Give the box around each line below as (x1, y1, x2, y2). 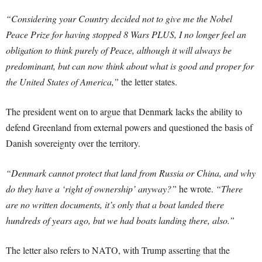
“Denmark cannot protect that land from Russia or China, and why (6, 167, 256, 180)
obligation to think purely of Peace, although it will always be (6, 44, 232, 57)
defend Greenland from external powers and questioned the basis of (6, 121, 253, 134)
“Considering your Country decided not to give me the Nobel (6, 12, 232, 25)
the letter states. (119, 75, 177, 88)
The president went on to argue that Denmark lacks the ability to (6, 105, 242, 118)
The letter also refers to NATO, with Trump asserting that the (6, 244, 230, 257)
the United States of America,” (6, 75, 119, 88)
